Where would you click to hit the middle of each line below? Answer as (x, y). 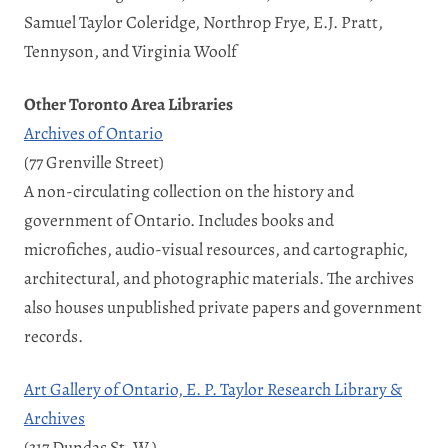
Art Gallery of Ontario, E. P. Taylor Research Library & (213, 388)
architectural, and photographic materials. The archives (219, 277)
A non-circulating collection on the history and (189, 190)
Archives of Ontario (93, 132)
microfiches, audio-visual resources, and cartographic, (216, 248)
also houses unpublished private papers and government (223, 306)
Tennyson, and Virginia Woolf (130, 50)
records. (53, 335)
